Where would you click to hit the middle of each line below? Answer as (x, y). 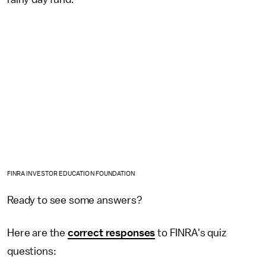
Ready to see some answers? (75, 200)
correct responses (111, 233)
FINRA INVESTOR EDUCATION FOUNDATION (71, 174)
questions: (32, 251)
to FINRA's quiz (191, 233)
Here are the (37, 233)
